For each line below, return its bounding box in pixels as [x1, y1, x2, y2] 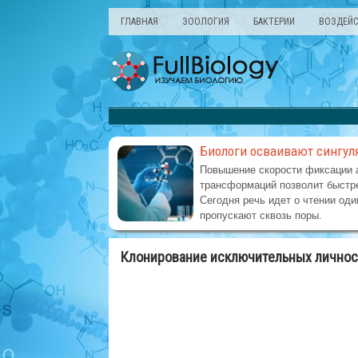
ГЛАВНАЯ [120, 16, 158, 27]
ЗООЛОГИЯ [181, 16, 229, 27]
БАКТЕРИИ [253, 16, 295, 27]
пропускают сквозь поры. [199, 209, 322, 221]
